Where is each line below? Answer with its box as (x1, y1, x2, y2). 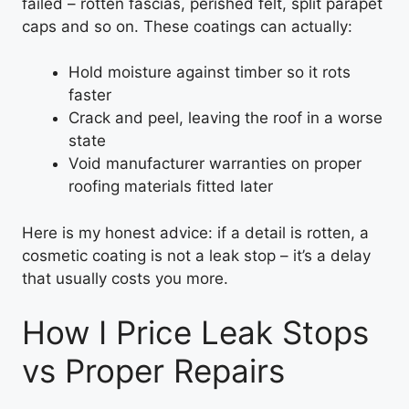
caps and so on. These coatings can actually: (22, 16, 352, 36)
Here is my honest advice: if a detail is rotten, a (22, 223, 369, 242)
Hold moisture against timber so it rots (68, 63, 351, 81)
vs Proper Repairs (22, 351, 285, 390)
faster (68, 86, 111, 104)
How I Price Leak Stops (22, 313, 369, 351)
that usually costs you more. (22, 268, 228, 288)
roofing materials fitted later (68, 177, 273, 195)
